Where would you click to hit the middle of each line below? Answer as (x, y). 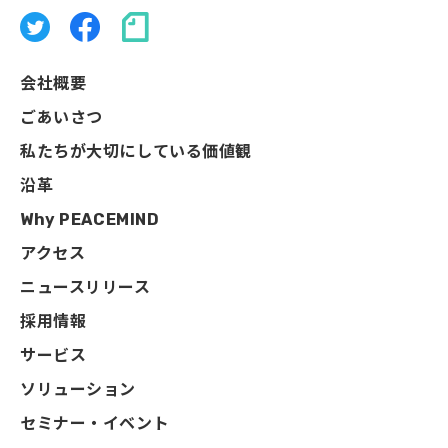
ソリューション (78, 389)
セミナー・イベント (95, 423)
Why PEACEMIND (90, 219)
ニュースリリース (85, 287)
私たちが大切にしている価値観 (136, 151)
